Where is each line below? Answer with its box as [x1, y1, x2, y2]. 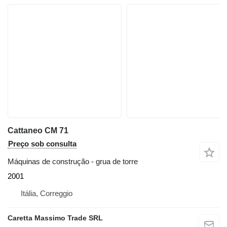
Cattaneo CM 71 [8, 126, 68, 135]
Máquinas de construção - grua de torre [8, 157, 138, 166]
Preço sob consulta [8, 139, 77, 148]
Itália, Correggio [21, 188, 72, 198]
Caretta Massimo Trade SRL [8, 213, 103, 222]
